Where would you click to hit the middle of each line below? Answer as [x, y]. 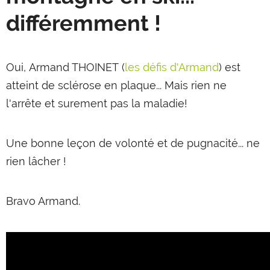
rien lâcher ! [36, 161]
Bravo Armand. [43, 201]
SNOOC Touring [69, 217]
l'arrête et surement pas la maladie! [97, 103]
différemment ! [83, 23]
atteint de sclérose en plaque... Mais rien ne [116, 85]
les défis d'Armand [172, 67]
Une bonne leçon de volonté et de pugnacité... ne [133, 143]
